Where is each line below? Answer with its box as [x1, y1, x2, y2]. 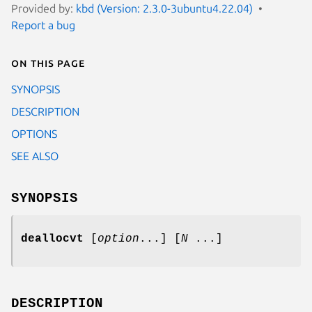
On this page [11, 56, 85, 69]
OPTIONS [11, 127, 57, 140]
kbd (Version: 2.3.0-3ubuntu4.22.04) [76, 1, 253, 15]
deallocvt [21, 232, 84, 245]
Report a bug [11, 18, 75, 31]
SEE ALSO [11, 149, 58, 162]
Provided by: [11, 1, 76, 15]
